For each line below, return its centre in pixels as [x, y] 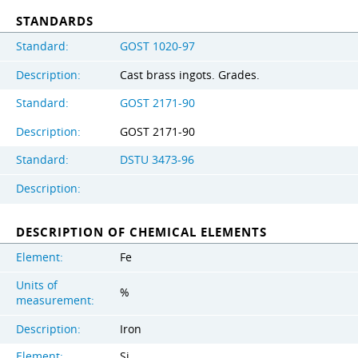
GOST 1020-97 [157, 47]
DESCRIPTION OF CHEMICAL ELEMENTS [141, 232]
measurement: [55, 300]
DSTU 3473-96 [157, 159]
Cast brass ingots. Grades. [190, 76]
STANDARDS [55, 22]
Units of [37, 285]
